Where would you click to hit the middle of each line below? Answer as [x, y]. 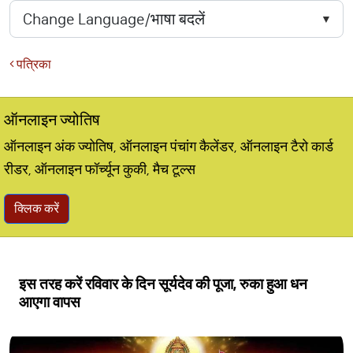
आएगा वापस [50, 302]
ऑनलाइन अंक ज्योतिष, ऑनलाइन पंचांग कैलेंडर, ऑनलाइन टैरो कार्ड [169, 147]
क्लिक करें [37, 208]
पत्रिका [33, 64]
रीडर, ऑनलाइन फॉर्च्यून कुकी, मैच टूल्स [100, 169]
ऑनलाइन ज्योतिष [52, 120]
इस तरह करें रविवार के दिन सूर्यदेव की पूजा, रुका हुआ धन [163, 284]
